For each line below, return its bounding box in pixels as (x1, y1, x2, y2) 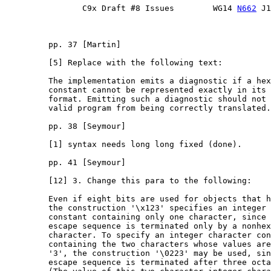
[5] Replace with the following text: (5, 58, 223, 68)
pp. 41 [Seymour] (5, 158, 126, 168)
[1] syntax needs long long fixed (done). (5, 140, 242, 149)
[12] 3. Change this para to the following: (5, 176, 252, 186)
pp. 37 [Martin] (5, 40, 121, 50)
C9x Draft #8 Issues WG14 (5, 4, 237, 13)
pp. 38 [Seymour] (5, 122, 126, 131)
